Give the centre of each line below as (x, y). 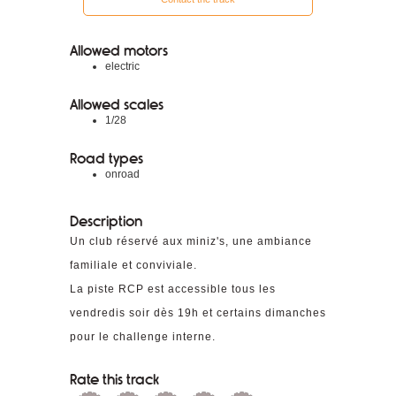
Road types (107, 159)
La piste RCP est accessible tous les (173, 289)
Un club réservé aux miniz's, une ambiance (191, 241)
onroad (122, 174)
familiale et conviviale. (133, 265)
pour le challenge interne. (143, 337)
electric (122, 66)
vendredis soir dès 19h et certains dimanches (198, 313)
